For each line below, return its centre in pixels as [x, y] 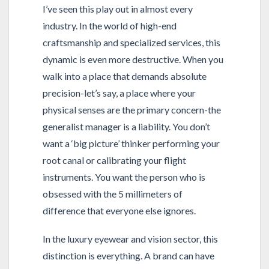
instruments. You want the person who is [124, 177]
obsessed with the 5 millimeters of [112, 193]
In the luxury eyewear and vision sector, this [130, 239]
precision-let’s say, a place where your [119, 92]
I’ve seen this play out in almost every [117, 8]
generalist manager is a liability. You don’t [126, 126]
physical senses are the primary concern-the [131, 109]
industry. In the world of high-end [109, 25]
